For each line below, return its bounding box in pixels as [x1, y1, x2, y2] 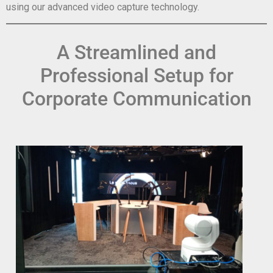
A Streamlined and [57, 41, 216, 65]
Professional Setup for [40, 64, 233, 88]
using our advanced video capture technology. [6, 1, 199, 13]
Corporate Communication [21, 87, 252, 111]
